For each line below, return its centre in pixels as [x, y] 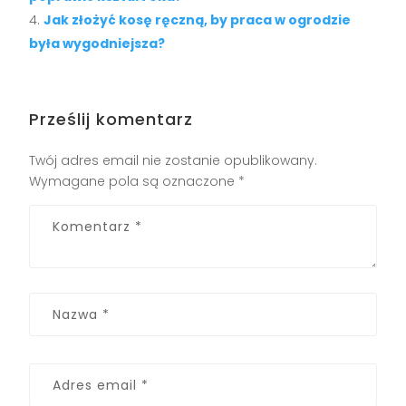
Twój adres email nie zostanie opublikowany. [174, 161]
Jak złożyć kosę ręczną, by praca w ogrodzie [198, 20]
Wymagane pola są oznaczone [134, 182]
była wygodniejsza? [97, 44]
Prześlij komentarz [111, 120]
